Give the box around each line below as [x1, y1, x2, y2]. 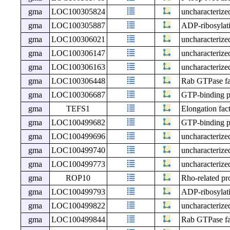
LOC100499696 [51, 132, 105, 141]
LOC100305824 [51, 7, 105, 16]
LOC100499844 [51, 215, 105, 224]
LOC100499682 [51, 118, 105, 127]
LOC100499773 [51, 160, 105, 169]
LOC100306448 [51, 76, 105, 86]
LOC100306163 [51, 63, 105, 72]
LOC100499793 [51, 187, 105, 197]
